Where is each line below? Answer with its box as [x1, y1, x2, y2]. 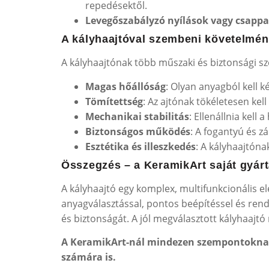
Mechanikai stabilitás [85, 109, 189, 123]
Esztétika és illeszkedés [85, 139, 196, 153]
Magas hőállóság [85, 79, 166, 93]
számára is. [61, 250, 116, 264]
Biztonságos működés [85, 124, 190, 138]
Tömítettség [85, 94, 143, 108]
